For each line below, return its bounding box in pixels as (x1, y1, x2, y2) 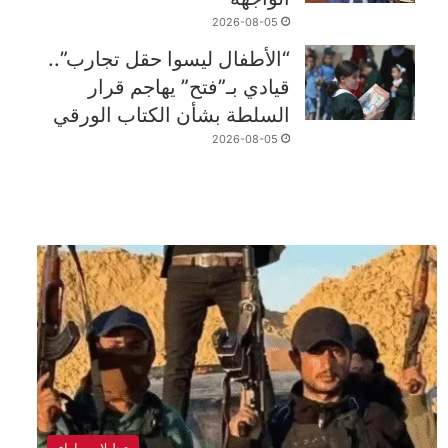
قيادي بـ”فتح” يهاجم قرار (88, 75, 291, 100)
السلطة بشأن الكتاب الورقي (53, 103, 291, 128)
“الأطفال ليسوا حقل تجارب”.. (48, 47, 291, 72)
